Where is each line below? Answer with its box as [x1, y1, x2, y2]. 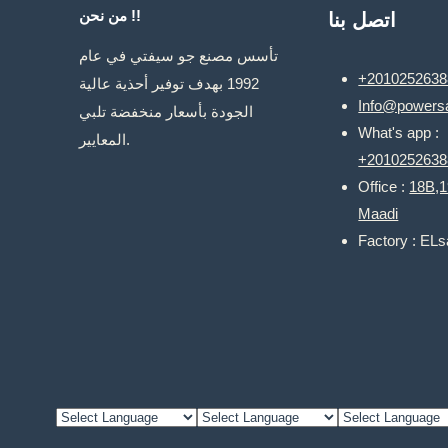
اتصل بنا [328, 9, 397, 31]
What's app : [358, 124, 440, 141]
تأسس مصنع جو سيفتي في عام [79, 47, 279, 64]
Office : [358, 178, 410, 195]
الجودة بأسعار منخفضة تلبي [79, 103, 254, 120]
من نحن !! [127, 7, 142, 24]
